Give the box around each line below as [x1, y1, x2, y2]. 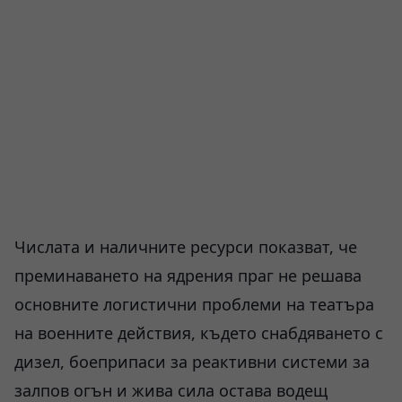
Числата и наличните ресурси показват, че [14, 236, 357, 258]
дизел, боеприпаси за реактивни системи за [14, 351, 370, 372]
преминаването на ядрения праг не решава [14, 265, 362, 286]
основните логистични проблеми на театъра [14, 293, 374, 315]
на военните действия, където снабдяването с [14, 322, 383, 344]
